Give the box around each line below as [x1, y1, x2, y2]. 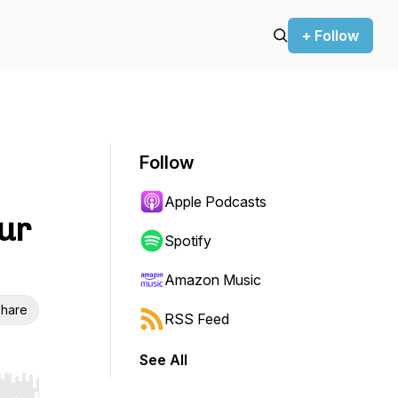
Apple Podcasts [164, 193, 267, 211]
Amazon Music [164, 271, 261, 289]
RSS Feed [164, 310, 229, 328]
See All [139, 351, 187, 369]
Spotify [164, 232, 211, 250]
